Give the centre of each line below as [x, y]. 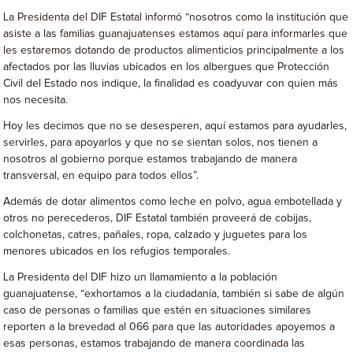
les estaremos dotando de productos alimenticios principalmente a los [174, 50]
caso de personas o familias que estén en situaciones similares [158, 310]
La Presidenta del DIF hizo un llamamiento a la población [141, 277]
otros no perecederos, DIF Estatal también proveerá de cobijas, [158, 218]
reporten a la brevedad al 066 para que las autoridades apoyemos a [169, 327]
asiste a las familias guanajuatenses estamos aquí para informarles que [176, 34]
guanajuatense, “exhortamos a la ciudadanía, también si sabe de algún [174, 294]
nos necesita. [36, 100]
